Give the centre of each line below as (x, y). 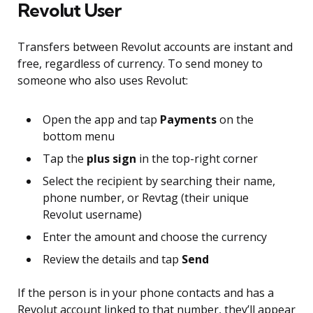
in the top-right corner (197, 159)
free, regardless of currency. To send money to (140, 64)
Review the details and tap (112, 260)
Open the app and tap (101, 120)
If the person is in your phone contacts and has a (146, 293)
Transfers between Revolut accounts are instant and (155, 47)
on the (235, 120)
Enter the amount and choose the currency (155, 237)
